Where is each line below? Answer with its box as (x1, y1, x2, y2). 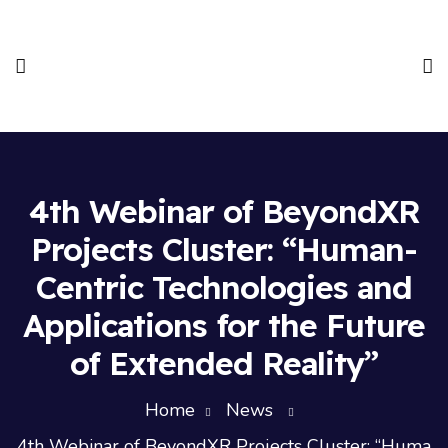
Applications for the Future (23, 305, 425, 345)
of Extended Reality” (70, 343, 378, 383)
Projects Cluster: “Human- (31, 229, 417, 269)
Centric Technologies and (36, 267, 412, 307)
